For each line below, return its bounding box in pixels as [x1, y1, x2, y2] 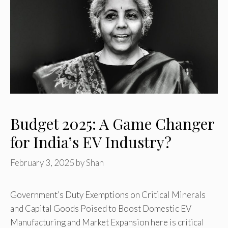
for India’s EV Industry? [10, 131, 172, 152]
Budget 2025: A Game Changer [10, 113, 214, 134]
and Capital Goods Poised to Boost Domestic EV [10, 203, 191, 214]
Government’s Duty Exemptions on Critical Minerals [10, 189, 206, 201]
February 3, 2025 [10, 157, 74, 168]
